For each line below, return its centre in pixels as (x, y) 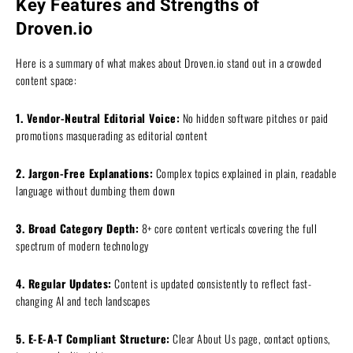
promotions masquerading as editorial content (111, 136)
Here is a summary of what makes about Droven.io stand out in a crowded (169, 63)
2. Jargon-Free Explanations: (84, 173)
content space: (46, 80)
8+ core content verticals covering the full (228, 229)
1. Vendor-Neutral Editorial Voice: (98, 118)
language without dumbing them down (95, 191)
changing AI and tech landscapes (83, 301)
